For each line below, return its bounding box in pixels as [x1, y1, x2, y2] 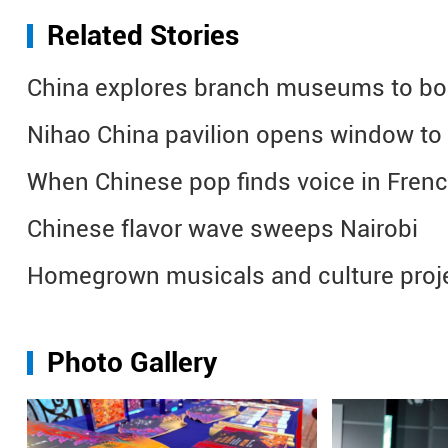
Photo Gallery [47, 346, 217, 379]
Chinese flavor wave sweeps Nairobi [27, 215, 418, 243]
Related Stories [47, 19, 239, 52]
